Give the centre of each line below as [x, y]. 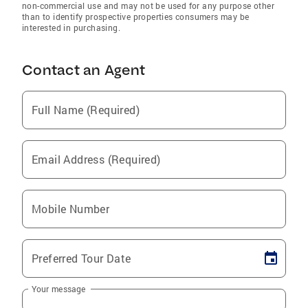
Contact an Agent [84, 70]
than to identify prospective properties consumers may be [136, 17]
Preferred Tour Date [81, 258]
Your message [59, 288]
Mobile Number [71, 209]
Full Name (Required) [86, 110]
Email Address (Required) [96, 159]
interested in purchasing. [71, 28]
